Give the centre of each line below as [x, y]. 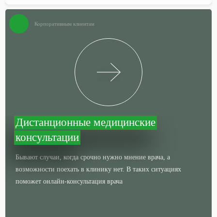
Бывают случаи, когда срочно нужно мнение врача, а [93, 157]
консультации [47, 137]
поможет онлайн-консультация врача [69, 181]
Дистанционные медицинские [86, 122]
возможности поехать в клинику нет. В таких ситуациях [99, 169]
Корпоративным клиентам [65, 24]
